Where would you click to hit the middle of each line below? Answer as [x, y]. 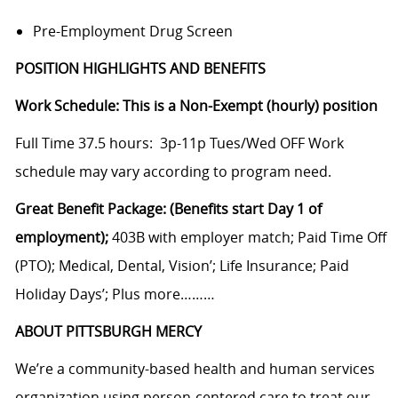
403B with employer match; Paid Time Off [249, 238]
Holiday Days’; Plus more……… [115, 295]
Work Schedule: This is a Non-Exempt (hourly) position [196, 106]
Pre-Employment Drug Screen [132, 32]
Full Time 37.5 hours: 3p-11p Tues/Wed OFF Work [179, 143]
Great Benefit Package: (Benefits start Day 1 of [168, 209]
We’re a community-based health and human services [195, 369]
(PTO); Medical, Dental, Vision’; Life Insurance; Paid [182, 266]
